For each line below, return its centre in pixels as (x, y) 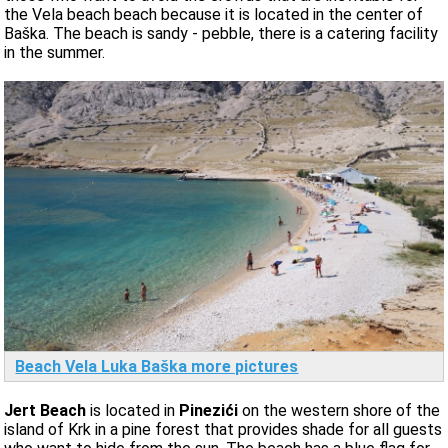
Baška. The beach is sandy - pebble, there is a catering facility (221, 34)
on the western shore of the (341, 410)
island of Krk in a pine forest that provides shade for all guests (223, 429)
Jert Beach (47, 410)
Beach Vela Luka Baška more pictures (157, 366)
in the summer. (55, 53)
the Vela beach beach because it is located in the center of (214, 15)
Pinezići (211, 410)
